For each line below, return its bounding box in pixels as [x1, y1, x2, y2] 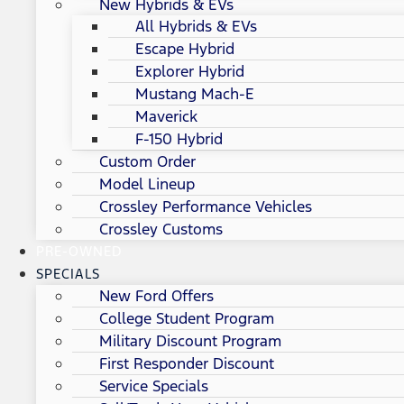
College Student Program [99, 308, 274, 329]
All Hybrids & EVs [135, 16, 257, 37]
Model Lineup [99, 174, 195, 195]
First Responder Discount [99, 353, 274, 374]
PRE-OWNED [36, 243, 123, 261]
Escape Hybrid [135, 39, 234, 60]
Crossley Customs [99, 219, 223, 240]
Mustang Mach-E [135, 84, 254, 105]
